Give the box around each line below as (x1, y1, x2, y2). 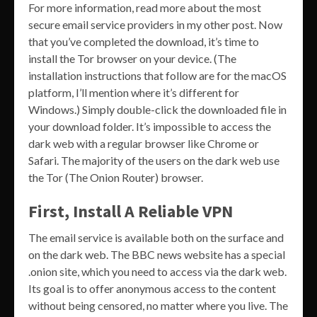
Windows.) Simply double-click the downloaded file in (28, 103, 287, 117)
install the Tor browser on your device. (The (28, 52, 236, 66)
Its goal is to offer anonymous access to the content (28, 282, 276, 296)
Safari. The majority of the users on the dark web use (28, 154, 279, 168)
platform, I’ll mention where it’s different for (28, 86, 239, 100)
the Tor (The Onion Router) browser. (28, 171, 203, 185)
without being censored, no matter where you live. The (28, 299, 288, 313)
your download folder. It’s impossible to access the (28, 120, 271, 134)
